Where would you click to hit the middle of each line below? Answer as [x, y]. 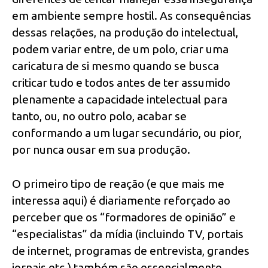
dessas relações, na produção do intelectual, [125, 32]
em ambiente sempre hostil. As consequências [132, 15]
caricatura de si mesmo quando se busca [115, 66]
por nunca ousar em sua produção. [101, 149]
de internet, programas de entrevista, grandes [131, 250]
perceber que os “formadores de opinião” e [124, 217]
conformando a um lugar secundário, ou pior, [127, 133]
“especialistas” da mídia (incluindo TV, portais [128, 234]
